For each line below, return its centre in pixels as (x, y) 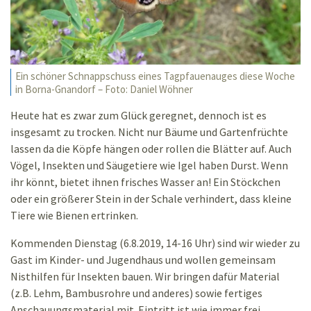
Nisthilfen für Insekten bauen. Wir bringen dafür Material (145, 276)
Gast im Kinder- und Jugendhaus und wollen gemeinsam (143, 259)
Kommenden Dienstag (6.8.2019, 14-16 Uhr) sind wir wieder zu (155, 243)
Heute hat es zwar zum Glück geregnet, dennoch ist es (138, 115)
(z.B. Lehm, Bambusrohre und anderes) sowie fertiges (136, 293)
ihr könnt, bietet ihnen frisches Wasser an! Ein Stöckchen (145, 182)
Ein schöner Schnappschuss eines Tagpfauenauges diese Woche (155, 76)
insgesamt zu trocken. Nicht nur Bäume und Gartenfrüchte (149, 132)
